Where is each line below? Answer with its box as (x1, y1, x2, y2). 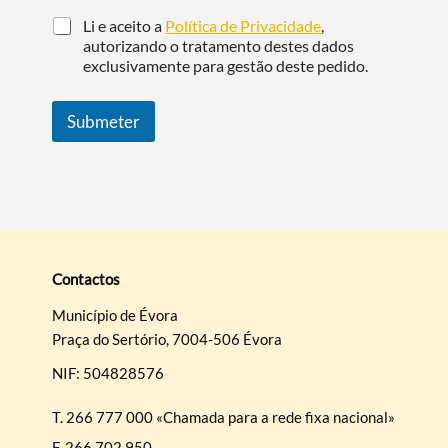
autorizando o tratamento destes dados (83, 35, 355, 55)
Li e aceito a (83, 15, 166, 35)
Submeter (67, 110, 141, 132)
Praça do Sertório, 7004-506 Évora (52, 329, 283, 348)
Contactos (52, 269, 121, 288)
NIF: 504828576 (52, 363, 165, 382)
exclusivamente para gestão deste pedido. (83, 55, 369, 75)
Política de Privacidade (165, 15, 322, 35)
